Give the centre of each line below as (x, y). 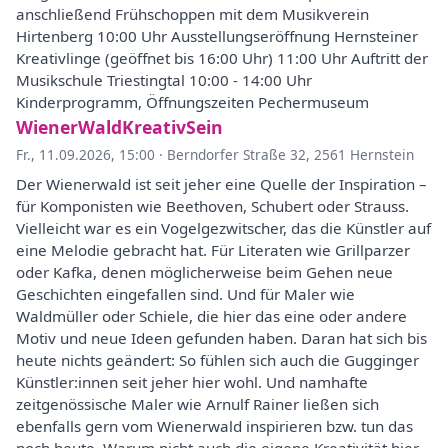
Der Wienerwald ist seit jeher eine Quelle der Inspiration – (221, 184)
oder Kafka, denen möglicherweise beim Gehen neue (204, 272)
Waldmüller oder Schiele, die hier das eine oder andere (211, 316)
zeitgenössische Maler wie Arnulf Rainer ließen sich (197, 404)
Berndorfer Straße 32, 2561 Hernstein (290, 154)
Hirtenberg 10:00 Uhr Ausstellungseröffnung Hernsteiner (217, 36)
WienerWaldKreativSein (119, 127)
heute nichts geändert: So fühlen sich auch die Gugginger (217, 360)
